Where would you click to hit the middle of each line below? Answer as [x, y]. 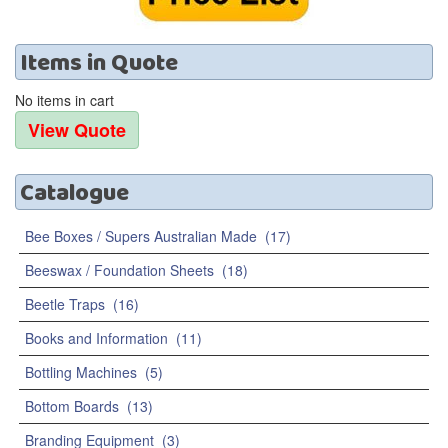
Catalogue [74, 192]
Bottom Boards [72, 406]
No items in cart [64, 100]
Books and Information [96, 338]
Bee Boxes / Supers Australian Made [141, 236]
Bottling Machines [81, 372]
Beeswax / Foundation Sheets [119, 270]
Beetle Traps [65, 304]
